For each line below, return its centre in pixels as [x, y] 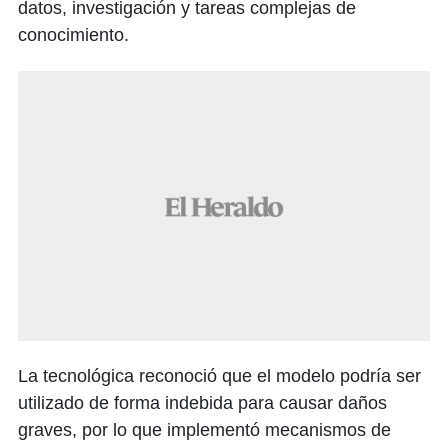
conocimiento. [73, 35]
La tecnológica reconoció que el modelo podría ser [219, 376]
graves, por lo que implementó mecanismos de [204, 430]
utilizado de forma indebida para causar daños [202, 403]
